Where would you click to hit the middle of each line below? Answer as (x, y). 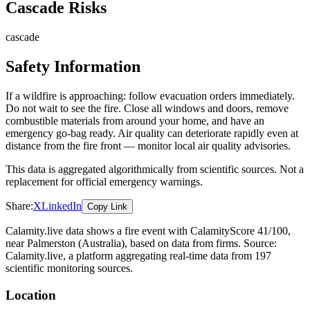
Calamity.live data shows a (65, 231)
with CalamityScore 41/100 (227, 231)
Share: (19, 206)
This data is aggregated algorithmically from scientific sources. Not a (155, 170)
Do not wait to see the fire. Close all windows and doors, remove (147, 109)
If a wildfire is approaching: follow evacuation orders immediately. (150, 96)
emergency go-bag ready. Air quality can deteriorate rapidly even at (152, 134)
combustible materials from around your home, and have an (135, 121)
